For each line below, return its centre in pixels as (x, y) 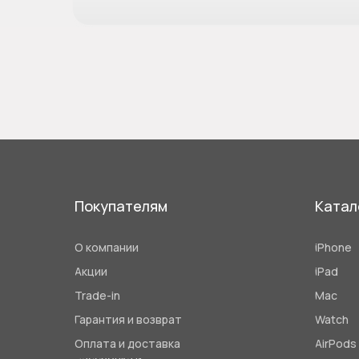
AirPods (336, 343)
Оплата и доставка (127, 343)
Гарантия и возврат (128, 319)
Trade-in (97, 295)
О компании (107, 247)
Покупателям (121, 206)
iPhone (333, 247)
